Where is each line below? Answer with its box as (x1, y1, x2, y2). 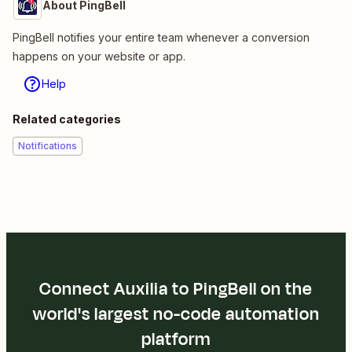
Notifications (18, 139, 77, 152)
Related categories (13, 112, 121, 126)
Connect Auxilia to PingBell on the (39, 276, 313, 302)
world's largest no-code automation (32, 301, 320, 327)
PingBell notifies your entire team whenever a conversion (13, 30, 310, 44)
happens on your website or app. (13, 49, 185, 63)
